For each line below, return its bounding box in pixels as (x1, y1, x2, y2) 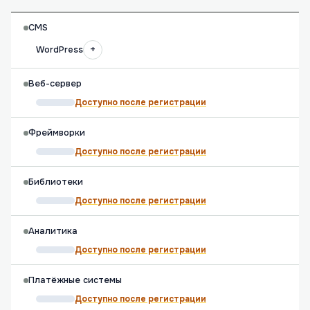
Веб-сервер (28, 78, 82, 89)
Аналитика (28, 226, 77, 237)
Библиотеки (28, 176, 83, 188)
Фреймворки (28, 127, 85, 138)
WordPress (36, 44, 83, 55)
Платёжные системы (28, 275, 122, 286)
